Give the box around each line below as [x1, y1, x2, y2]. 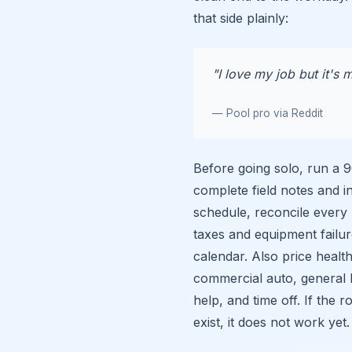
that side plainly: [193, 9, 288, 26]
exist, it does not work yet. [193, 313, 350, 330]
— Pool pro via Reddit [212, 106, 323, 119]
